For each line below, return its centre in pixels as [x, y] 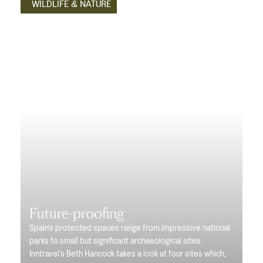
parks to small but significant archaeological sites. [116, 241]
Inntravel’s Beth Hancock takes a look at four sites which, [127, 254]
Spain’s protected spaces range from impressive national [130, 228]
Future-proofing [77, 213]
